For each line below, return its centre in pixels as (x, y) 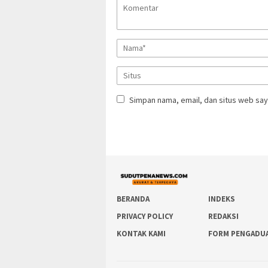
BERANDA (133, 199)
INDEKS (222, 199)
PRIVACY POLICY (145, 217)
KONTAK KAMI (141, 234)
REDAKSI (224, 217)
